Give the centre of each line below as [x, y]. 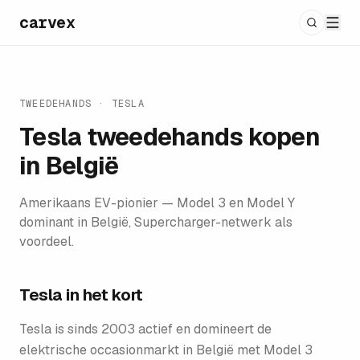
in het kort [102, 295]
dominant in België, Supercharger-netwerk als [156, 222]
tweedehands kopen [200, 137]
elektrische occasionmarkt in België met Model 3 [166, 350]
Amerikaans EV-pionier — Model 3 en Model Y [157, 203]
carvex [47, 22]
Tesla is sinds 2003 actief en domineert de [145, 329]
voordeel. [47, 241]
